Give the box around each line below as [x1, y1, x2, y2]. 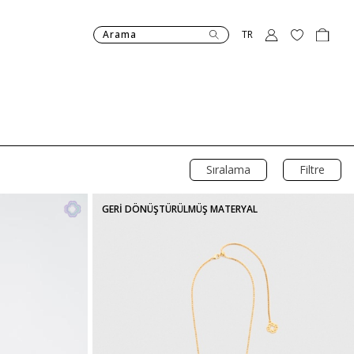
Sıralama [206, 162, 250, 178]
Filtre [299, 162, 325, 178]
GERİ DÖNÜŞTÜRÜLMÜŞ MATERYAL [101, 202, 258, 217]
